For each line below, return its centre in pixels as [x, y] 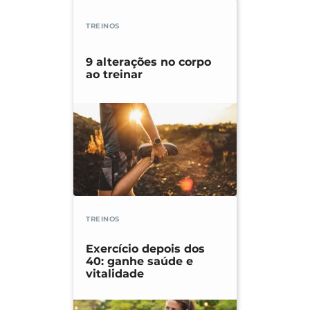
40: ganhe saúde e [139, 262]
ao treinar [114, 74]
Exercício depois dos [145, 249]
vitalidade [115, 274]
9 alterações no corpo [148, 62]
